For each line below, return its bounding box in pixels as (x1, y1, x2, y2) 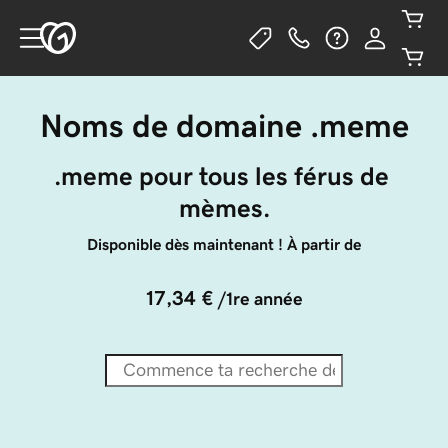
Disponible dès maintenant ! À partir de (87, 236, 361, 252)
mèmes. (178, 195, 270, 221)
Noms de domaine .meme (39, 110, 409, 142)
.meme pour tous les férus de (53, 163, 395, 189)
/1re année (217, 290, 303, 308)
